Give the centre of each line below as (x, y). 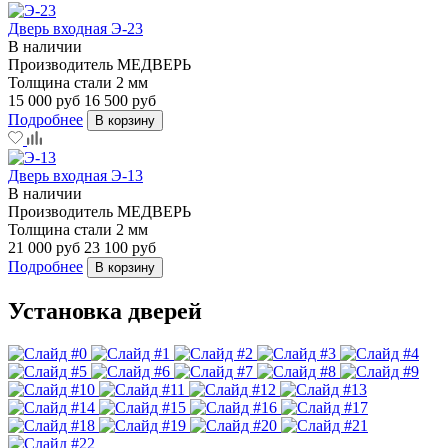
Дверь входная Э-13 (75, 175)
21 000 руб (44, 247)
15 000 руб (44, 100)
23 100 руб (120, 247)
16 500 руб (120, 100)
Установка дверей (105, 310)
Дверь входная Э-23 (75, 28)
